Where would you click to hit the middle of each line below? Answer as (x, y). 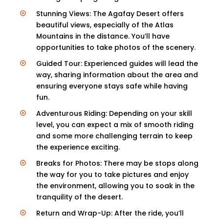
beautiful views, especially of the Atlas (105, 25)
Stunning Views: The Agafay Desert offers (110, 13)
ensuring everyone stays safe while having (112, 86)
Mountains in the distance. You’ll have (103, 36)
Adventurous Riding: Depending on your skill (114, 113)
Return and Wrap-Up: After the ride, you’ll (110, 213)
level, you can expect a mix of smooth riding (115, 124)
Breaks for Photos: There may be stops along (117, 163)
